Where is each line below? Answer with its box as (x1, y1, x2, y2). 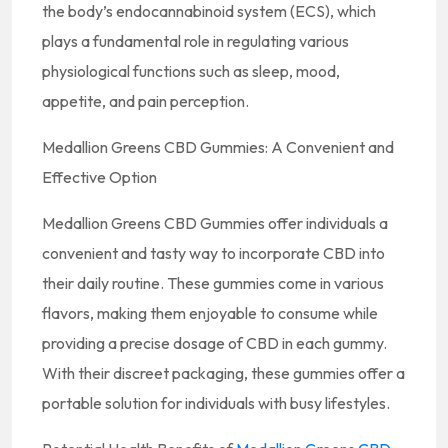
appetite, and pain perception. (42, 91, 249, 111)
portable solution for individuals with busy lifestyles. (42, 393, 390, 413)
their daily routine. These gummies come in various (42, 273, 384, 293)
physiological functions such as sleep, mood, (42, 61, 340, 81)
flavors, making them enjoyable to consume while (42, 303, 378, 323)
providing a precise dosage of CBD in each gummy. (42, 333, 387, 353)
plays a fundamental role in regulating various (42, 31, 349, 51)
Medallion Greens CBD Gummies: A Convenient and (42, 137, 394, 157)
